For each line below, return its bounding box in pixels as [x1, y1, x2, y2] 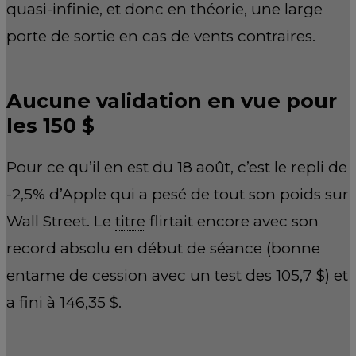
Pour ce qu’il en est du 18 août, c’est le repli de [6, 157, 347, 176]
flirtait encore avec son [145, 211, 319, 230]
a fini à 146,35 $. [6, 292, 122, 311]
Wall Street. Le [6, 211, 115, 230]
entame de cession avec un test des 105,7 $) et [6, 265, 348, 284]
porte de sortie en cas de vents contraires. [6, 27, 315, 46]
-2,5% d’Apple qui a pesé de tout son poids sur [6, 184, 349, 203]
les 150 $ [6, 112, 95, 137]
